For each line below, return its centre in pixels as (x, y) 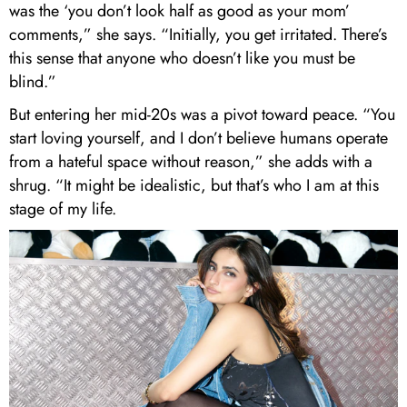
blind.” (35, 82)
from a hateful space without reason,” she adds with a (191, 162)
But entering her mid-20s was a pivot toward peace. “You (202, 115)
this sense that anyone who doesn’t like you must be (182, 59)
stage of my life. (63, 209)
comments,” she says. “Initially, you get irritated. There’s (198, 35)
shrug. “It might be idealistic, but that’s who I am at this (194, 186)
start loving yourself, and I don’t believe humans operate (199, 139)
